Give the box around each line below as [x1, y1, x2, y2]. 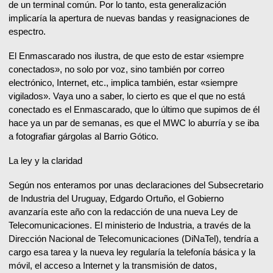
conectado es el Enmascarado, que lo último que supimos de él [9, 104, 260, 115]
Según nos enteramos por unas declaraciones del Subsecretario [9, 180, 263, 191]
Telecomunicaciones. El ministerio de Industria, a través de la [9, 220, 250, 231]
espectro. [9, 26, 46, 37]
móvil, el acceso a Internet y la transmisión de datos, [9, 260, 217, 271]
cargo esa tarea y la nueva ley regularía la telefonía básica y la [9, 247, 255, 258]
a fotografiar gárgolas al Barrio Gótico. [9, 131, 158, 142]
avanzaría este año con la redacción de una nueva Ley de [9, 207, 238, 218]
